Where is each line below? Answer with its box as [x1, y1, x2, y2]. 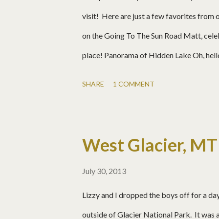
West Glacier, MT [82, 134, 218, 156]
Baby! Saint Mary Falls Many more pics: [82, 70, 218, 80]
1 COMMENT [113, 80, 154, 88]
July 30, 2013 [82, 166, 126, 176]
